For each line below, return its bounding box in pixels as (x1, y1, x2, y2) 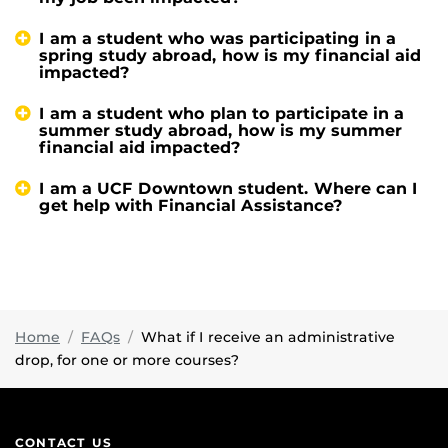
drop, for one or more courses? (15, 350, 239, 369)
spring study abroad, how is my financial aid (39, 45, 421, 65)
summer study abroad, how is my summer (39, 120, 402, 140)
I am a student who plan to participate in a (39, 103, 404, 123)
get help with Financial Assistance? (39, 195, 343, 215)
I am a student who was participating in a (39, 28, 396, 48)
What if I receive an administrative (141, 327, 395, 346)
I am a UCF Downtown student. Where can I (39, 178, 418, 198)
